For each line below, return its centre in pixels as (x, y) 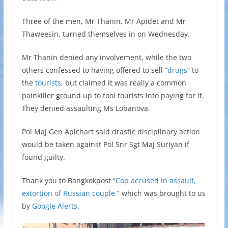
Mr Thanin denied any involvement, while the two (106, 57)
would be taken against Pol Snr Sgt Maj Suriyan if (105, 144)
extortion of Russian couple (69, 193)
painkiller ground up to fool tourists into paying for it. (113, 95)
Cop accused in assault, (155, 180)
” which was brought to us (161, 193)
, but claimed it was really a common (123, 82)
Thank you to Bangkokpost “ (68, 180)
